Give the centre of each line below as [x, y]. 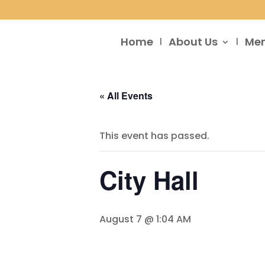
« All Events [126, 96]
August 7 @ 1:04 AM [145, 219]
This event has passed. [154, 136]
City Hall [149, 180]
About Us [193, 41]
